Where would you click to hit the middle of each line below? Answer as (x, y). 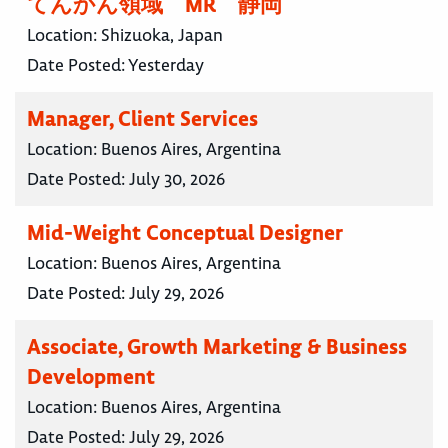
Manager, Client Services (142, 119)
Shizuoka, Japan (162, 35)
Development (91, 377)
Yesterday (166, 65)
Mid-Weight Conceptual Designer (185, 233)
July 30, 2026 (177, 179)
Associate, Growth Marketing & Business (217, 347)
